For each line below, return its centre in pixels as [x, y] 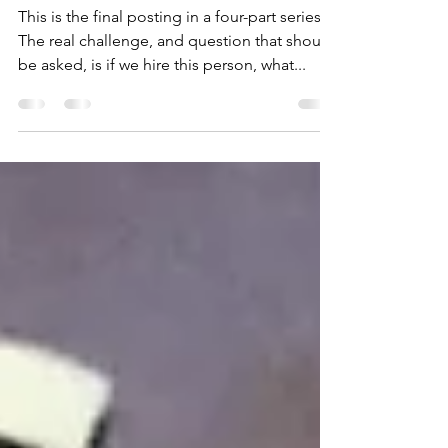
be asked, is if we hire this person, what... [162, 144]
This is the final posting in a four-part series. [171, 96]
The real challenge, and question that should [176, 120]
